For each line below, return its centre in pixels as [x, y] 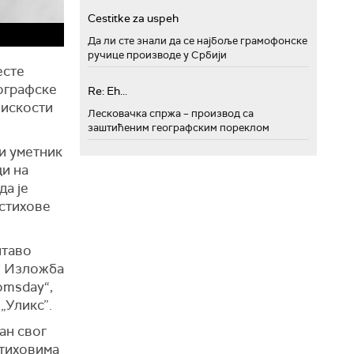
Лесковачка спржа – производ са [171, 113]
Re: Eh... [107, 91]
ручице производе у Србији [157, 55]
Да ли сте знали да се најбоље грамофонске [198, 41]
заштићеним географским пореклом [179, 128]
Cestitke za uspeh [133, 18]
